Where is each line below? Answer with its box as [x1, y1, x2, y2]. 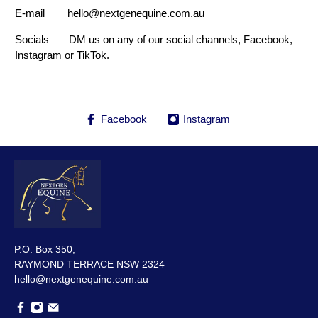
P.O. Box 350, [14, 243, 75, 255]
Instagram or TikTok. [15, 49, 110, 61]
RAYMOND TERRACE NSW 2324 [14, 258, 165, 270]
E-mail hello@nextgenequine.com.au [15, 7, 205, 19]
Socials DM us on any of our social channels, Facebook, [15, 33, 293, 45]
